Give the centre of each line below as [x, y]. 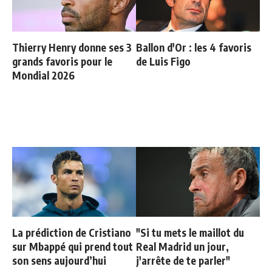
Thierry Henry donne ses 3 [72, 48]
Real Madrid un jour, [182, 247]
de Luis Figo [163, 62]
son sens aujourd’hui [59, 261]
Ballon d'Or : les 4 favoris [194, 48]
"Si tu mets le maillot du [190, 233]
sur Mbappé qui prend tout [73, 247]
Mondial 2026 [43, 76]
